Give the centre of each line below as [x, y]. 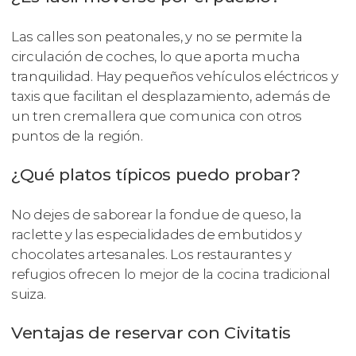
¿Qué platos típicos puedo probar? [156, 175]
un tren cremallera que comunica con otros [157, 116]
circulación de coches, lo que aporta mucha [156, 57]
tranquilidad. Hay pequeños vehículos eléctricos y [175, 77]
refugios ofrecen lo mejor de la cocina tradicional [171, 274]
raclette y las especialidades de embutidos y [157, 234]
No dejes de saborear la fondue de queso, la [157, 214]
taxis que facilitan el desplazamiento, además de [171, 97]
